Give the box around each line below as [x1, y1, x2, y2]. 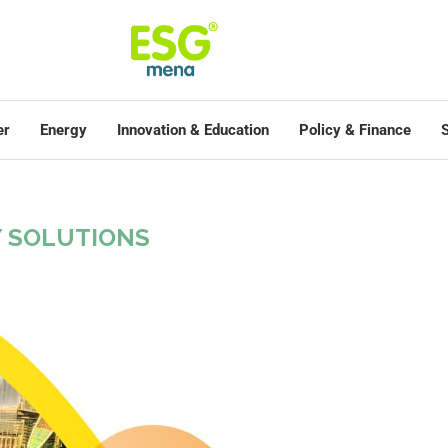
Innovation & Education [117, 121, 269, 139]
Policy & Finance [299, 121, 411, 139]
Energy [40, 121, 87, 139]
